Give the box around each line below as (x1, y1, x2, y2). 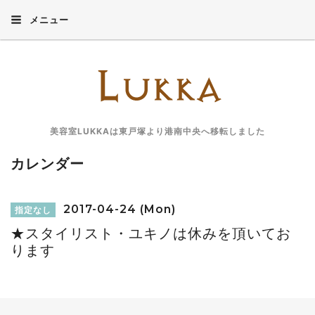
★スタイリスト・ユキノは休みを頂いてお (11, 225, 291, 242)
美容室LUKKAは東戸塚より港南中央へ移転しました (50, 126, 265, 136)
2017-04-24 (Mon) (60, 202, 176, 216)
